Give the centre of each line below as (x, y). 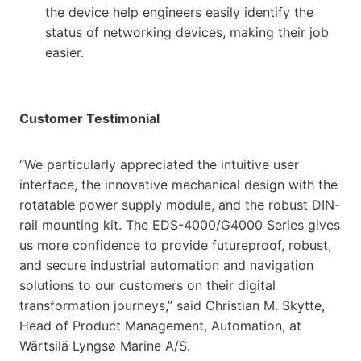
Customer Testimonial (89, 118)
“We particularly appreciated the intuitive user (159, 164)
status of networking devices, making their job (187, 32)
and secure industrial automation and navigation (166, 265)
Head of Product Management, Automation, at (160, 325)
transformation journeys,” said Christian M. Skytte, (172, 305)
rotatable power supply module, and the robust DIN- (180, 204)
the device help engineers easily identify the (179, 12)
